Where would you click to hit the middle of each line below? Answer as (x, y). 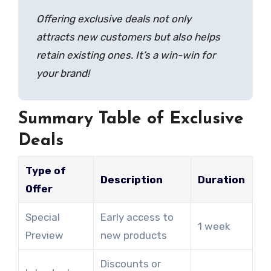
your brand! (63, 73)
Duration (221, 179)
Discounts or (130, 263)
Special (42, 217)
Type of (45, 170)
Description (131, 179)
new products (133, 235)
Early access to (137, 217)
